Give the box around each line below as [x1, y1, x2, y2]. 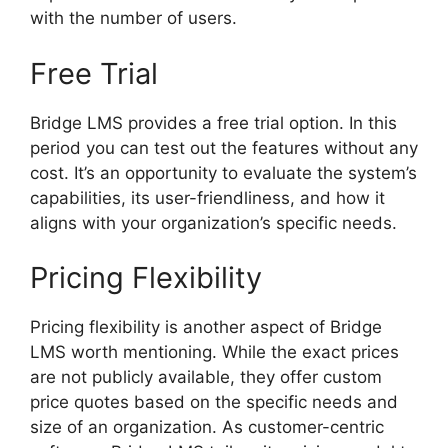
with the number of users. [30, 8, 237, 29]
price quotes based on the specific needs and [30, 392, 398, 413]
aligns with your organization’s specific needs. [30, 212, 397, 233]
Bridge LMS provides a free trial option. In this [30, 112, 397, 133]
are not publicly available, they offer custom [30, 367, 382, 388]
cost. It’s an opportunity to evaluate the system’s [30, 162, 417, 183]
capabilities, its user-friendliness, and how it [30, 187, 385, 208]
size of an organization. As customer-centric [30, 417, 384, 438]
